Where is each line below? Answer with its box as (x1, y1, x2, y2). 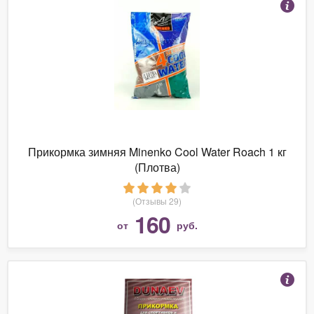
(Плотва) (134, 158, 180, 175)
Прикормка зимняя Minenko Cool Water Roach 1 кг (27, 143, 287, 160)
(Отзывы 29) (132, 194, 182, 207)
